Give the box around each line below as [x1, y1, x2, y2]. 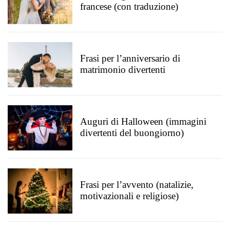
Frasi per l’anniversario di [80, 53, 180, 64]
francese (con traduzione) [80, 1, 178, 12]
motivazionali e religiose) [80, 190, 179, 201]
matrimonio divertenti [80, 64, 165, 75]
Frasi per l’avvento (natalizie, [80, 179, 194, 190]
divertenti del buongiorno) [80, 127, 184, 138]
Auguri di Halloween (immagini [80, 116, 206, 127]
